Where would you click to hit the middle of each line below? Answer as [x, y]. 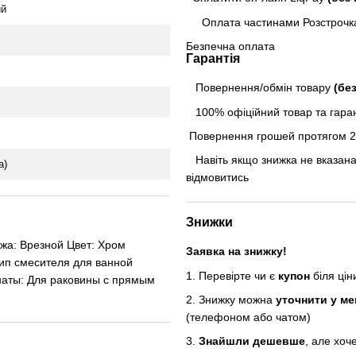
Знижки [209, 222]
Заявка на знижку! [236, 252]
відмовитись [217, 178]
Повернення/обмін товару [260, 88]
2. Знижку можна [231, 300]
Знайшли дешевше [252, 341]
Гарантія [213, 59]
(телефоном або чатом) [248, 317]
